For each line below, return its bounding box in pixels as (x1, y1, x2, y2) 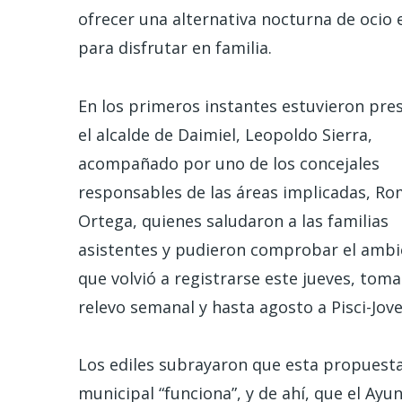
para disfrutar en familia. (78, 37, 272, 59)
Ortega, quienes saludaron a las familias (78, 209, 389, 232)
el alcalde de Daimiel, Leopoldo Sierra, (78, 123, 372, 145)
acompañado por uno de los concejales (78, 152, 380, 174)
